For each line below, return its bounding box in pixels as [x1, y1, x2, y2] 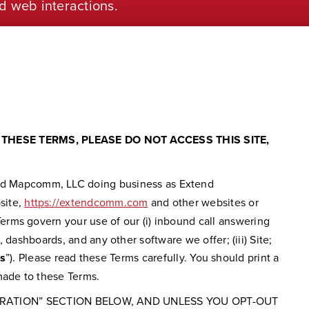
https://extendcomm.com [24, 194, 148, 210]
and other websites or [148, 194, 259, 210]
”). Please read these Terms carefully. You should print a [5, 249, 279, 265]
